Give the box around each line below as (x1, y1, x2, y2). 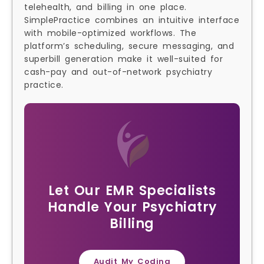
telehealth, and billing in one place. (24, 1, 187, 14)
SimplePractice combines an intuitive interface (24, 14, 239, 27)
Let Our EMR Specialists (48, 181, 216, 200)
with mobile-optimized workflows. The (24, 27, 196, 39)
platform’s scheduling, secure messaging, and (24, 40, 234, 52)
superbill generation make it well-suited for (24, 53, 223, 65)
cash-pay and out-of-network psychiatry (24, 66, 212, 78)
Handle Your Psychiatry (47, 197, 217, 216)
